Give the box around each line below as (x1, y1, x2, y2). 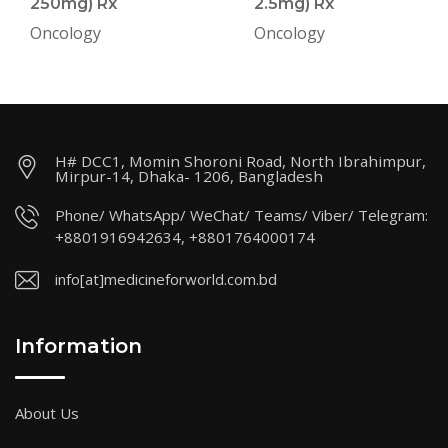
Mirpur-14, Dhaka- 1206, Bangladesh (55, 165, 323, 186)
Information (15, 333, 142, 358)
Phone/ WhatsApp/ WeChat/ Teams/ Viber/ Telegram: (55, 204, 428, 225)
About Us (15, 402, 79, 423)
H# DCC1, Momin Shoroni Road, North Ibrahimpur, (55, 150, 426, 171)
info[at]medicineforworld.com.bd (55, 268, 277, 289)
